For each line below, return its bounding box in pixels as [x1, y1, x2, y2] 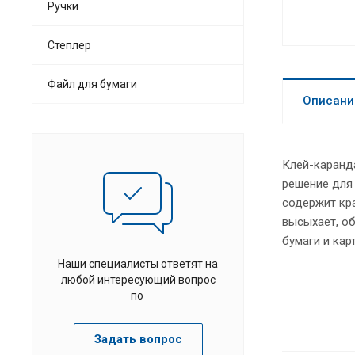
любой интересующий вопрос [60, 273, 216, 286]
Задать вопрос [94, 331, 182, 346]
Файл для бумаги [48, 77, 137, 90]
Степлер [48, 38, 91, 52]
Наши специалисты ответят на [58, 257, 218, 270]
